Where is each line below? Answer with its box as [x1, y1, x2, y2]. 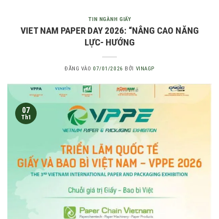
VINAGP [135, 65, 154, 72]
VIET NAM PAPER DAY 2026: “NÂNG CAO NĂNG [20, 24, 199, 36]
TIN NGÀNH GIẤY [88, 16, 131, 23]
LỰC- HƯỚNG [84, 36, 135, 48]
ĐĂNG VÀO [65, 65, 93, 72]
